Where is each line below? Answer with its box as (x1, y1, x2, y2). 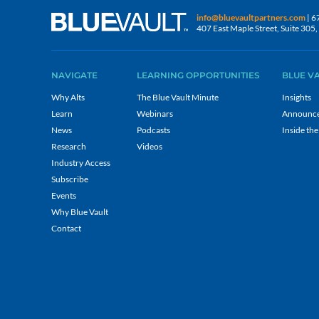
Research (51, 141, 86, 152)
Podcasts (137, 125, 170, 135)
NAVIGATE (51, 70, 98, 80)
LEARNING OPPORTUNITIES (137, 70, 260, 80)
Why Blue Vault (51, 206, 108, 217)
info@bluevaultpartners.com (197, 12, 305, 23)
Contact (51, 223, 81, 234)
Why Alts (51, 92, 85, 103)
